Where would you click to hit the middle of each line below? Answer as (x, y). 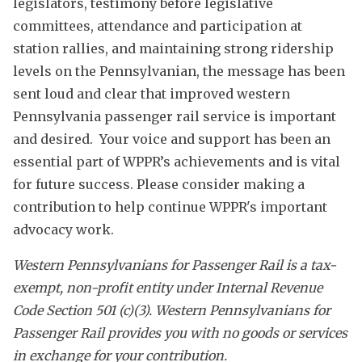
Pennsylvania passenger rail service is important (175, 117)
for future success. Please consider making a (159, 185)
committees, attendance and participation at (158, 26)
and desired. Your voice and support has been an (172, 139)
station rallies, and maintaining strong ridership (173, 49)
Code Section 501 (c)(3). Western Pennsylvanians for (172, 311)
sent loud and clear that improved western (152, 94)
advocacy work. (65, 230)
